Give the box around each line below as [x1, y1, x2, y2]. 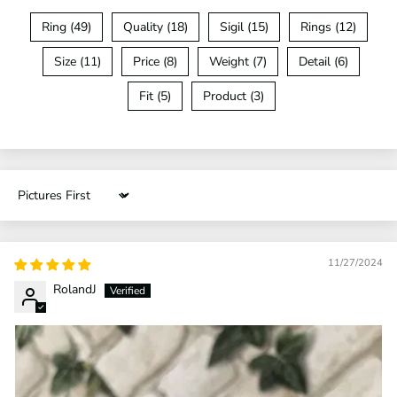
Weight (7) [209, 52, 267, 70]
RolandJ [53, 280, 97, 298]
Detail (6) [299, 52, 348, 70]
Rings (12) [300, 18, 356, 35]
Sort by [13, 193, 54, 211]
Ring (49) [41, 18, 91, 35]
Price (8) [133, 52, 177, 70]
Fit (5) [138, 87, 171, 105]
